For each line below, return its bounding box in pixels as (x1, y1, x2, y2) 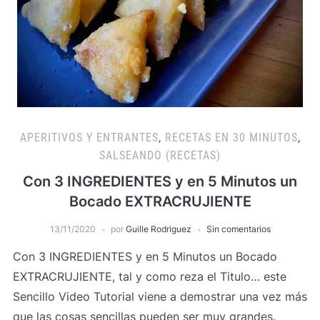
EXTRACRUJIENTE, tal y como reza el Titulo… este (12, 269, 286, 284)
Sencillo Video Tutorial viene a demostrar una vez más (12, 289, 307, 304)
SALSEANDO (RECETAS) (99, 149, 221, 162)
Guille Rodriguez (125, 224, 191, 234)
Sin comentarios (206, 224, 271, 234)
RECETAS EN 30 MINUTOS (164, 131, 298, 144)
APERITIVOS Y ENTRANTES (19, 131, 159, 144)
